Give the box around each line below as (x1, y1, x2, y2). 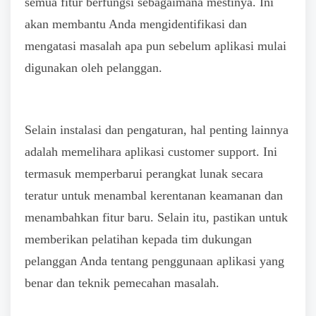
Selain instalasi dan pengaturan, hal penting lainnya (25, 123, 288, 138)
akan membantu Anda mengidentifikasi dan (25, 16, 247, 31)
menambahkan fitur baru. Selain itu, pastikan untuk (25, 210, 288, 225)
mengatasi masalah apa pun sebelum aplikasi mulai (25, 38, 286, 53)
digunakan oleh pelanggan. (25, 60, 162, 75)
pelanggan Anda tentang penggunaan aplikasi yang (25, 254, 284, 269)
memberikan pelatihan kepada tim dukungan (25, 232, 252, 247)
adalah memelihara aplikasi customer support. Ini (25, 145, 277, 159)
